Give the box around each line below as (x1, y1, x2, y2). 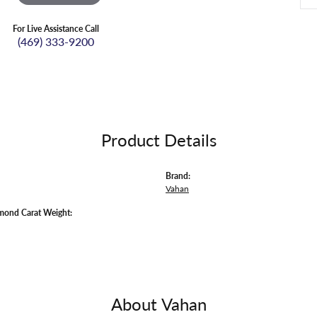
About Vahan (110, 292, 207, 316)
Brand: (166, 169, 190, 182)
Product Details (100, 127, 217, 151)
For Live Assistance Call (13, 21, 99, 35)
